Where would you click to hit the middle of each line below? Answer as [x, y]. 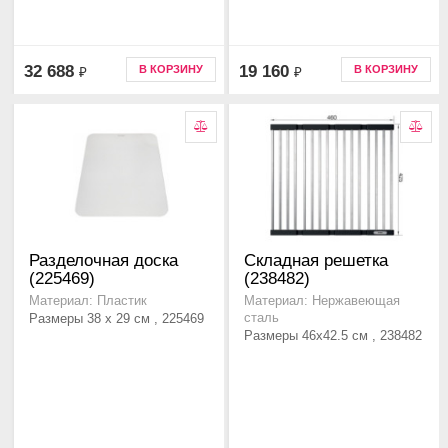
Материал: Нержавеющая [322, 301]
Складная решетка [316, 261]
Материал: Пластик [88, 301]
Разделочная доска [103, 261]
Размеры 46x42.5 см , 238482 [333, 336]
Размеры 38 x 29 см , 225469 [116, 319]
